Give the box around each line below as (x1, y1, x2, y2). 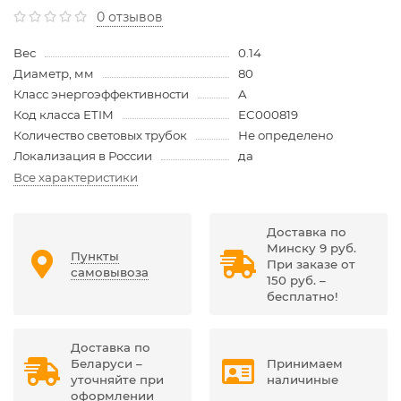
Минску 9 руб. (267, 240, 356, 255)
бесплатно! (267, 288, 338, 303)
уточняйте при (71, 371, 164, 387)
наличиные (267, 371, 338, 387)
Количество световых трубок (13, 127, 187, 142)
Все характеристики (13, 169, 138, 184)
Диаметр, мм (13, 65, 94, 81)
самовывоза (71, 264, 149, 279)
